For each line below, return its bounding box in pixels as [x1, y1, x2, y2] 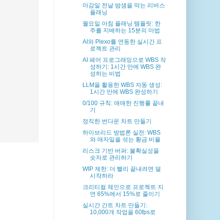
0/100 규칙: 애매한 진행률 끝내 [82, 100, 165, 107]
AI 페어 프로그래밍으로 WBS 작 [82, 56, 166, 64]
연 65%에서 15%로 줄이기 [90, 191, 161, 198]
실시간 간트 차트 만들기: [82, 202, 148, 209]
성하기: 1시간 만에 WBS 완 [90, 63, 162, 71]
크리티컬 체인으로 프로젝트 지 [82, 184, 164, 191]
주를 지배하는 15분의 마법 [90, 27, 161, 34]
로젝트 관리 [90, 45, 121, 53]
